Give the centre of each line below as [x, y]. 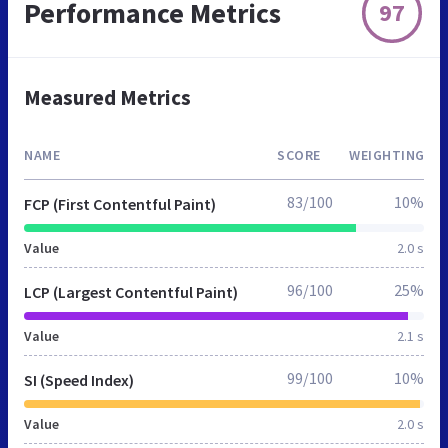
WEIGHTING [387, 154]
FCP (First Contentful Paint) [120, 203]
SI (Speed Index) [79, 379]
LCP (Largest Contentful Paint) [131, 291]
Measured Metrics [107, 97]
